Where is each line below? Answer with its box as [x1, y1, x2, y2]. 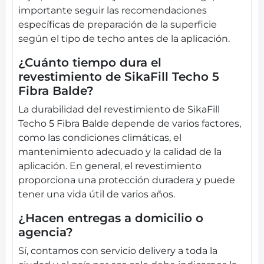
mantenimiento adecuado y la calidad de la [18, 146, 222, 158]
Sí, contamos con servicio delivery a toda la [18, 245, 217, 257]
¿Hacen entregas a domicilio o [18, 211, 203, 226]
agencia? [18, 225, 73, 240]
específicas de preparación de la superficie [18, 19, 217, 31]
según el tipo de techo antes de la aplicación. [18, 33, 230, 45]
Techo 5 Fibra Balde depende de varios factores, [18, 118, 241, 130]
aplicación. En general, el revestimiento [18, 160, 202, 172]
